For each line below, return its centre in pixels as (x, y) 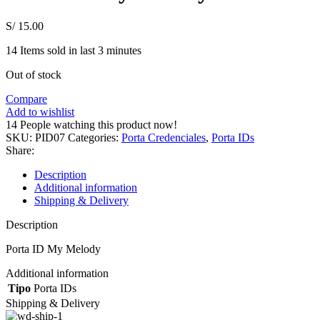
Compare (26, 99)
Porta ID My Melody (53, 249)
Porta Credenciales (164, 137)
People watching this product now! (99, 124)
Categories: (93, 137)
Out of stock (34, 74)
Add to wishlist (40, 111)
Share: (20, 150)
